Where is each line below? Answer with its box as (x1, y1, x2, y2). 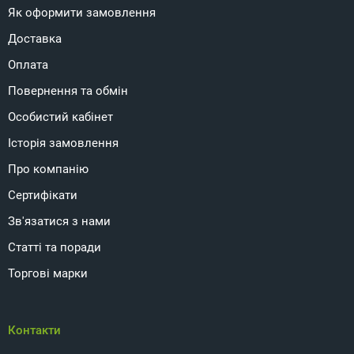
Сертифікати (8, 188, 77, 202)
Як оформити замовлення (8, 6, 156, 20)
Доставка (8, 32, 62, 46)
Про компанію (8, 162, 88, 176)
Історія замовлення (8, 136, 119, 150)
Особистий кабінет (8, 110, 113, 124)
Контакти (8, 323, 61, 337)
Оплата (8, 58, 48, 72)
